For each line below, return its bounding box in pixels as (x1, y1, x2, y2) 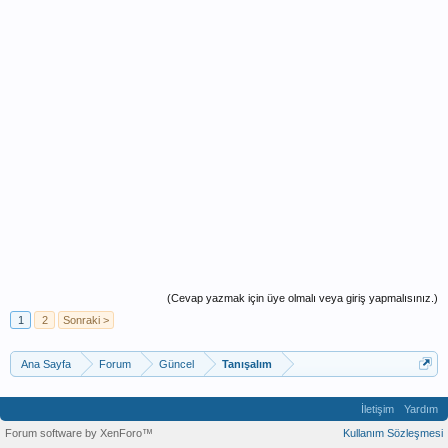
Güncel (159, 358, 194, 370)
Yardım (404, 403, 438, 415)
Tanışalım (222, 358, 272, 370)
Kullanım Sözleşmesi (343, 427, 443, 439)
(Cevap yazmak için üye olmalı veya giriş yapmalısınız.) (167, 292, 438, 304)
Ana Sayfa (21, 358, 71, 370)
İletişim (361, 403, 394, 415)
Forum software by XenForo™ (5, 427, 153, 439)
